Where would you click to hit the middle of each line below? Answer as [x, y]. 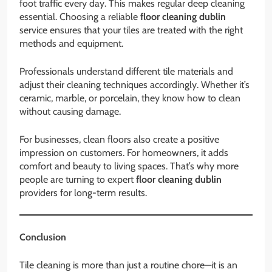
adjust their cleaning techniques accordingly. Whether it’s [134, 85]
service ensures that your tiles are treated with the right [131, 30]
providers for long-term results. [83, 193]
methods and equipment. [71, 44]
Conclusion [43, 237]
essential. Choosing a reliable [80, 17]
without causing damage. [70, 112]
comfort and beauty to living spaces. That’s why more [129, 166]
